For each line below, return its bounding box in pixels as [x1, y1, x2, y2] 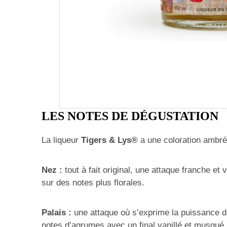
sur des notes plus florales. [42, 177, 144, 187]
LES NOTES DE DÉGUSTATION [42, 109, 218, 123]
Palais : [42, 207, 71, 217]
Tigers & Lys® [81, 135, 138, 145]
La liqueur [42, 135, 81, 145]
